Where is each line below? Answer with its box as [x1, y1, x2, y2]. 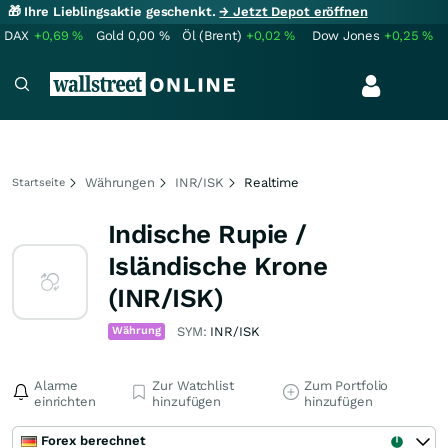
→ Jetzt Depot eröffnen [219, 4, 368, 19]
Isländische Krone [108, 251, 328, 281]
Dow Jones [312, 28, 380, 43]
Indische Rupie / [108, 219, 307, 249]
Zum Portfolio [303, 378, 389, 393]
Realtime [243, 175, 299, 190]
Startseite [12, 176, 65, 189]
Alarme [34, 378, 79, 393]
